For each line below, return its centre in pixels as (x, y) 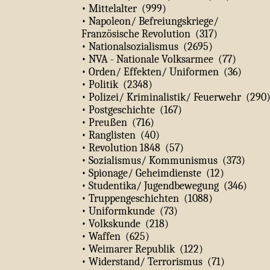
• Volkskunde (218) (125, 224)
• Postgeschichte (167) (132, 110)
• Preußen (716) (118, 123)
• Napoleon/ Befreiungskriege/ (150, 21)
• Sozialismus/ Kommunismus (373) (163, 161)
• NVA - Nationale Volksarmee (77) (159, 59)
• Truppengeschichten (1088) (147, 199)
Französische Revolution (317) (149, 34)
